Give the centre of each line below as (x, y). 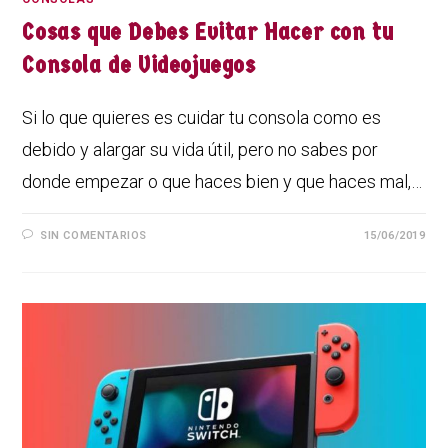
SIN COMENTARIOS (94, 235)
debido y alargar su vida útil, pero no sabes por (200, 149)
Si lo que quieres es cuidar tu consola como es (202, 117)
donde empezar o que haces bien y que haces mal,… (222, 181)
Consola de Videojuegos (139, 64)
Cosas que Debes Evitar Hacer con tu (208, 31)
